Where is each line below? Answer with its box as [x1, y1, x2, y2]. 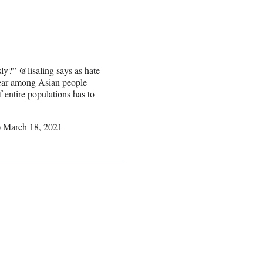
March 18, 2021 [3, 120, 62, 133]
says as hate [54, 63, 100, 76]
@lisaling [19, 63, 54, 76]
